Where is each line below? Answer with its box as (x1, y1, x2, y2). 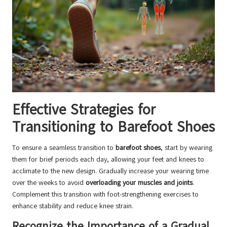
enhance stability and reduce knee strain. (12, 201, 133, 211)
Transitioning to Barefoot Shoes (12, 117, 215, 137)
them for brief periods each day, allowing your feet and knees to (12, 155, 204, 165)
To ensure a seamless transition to (12, 143, 116, 153)
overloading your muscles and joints (86, 178, 193, 188)
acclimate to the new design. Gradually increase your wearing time (12, 166, 209, 176)
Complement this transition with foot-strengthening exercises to (12, 190, 199, 200)
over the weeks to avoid (12, 178, 86, 188)
